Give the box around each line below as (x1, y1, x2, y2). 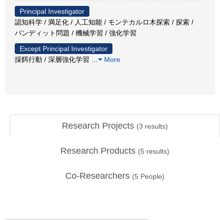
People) (138, 172, 165, 180)
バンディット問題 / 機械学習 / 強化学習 (15, 29, 137, 37)
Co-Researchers (65, 171, 132, 181)
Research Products (60, 146, 138, 156)
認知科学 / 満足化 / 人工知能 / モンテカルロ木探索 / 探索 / (15, 18, 193, 26)
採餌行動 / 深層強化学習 (15, 55, 91, 63)
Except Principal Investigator (20, 45, 108, 53)
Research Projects (62, 121, 137, 131)
